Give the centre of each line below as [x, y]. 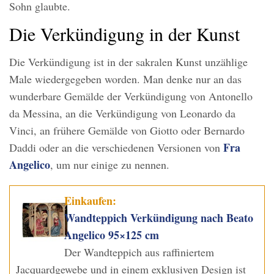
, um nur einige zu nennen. [110, 165]
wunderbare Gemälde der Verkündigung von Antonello [131, 96]
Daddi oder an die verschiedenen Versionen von [116, 148]
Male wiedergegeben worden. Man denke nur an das [125, 79]
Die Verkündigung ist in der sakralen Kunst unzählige [128, 62]
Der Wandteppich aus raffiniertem [139, 252]
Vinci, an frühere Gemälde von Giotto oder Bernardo [127, 131]
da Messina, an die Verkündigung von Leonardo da [122, 113]
